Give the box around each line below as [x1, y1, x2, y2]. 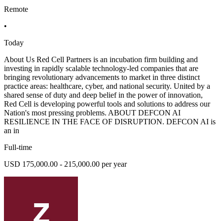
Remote [4, 5, 28, 14]
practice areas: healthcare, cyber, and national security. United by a [4, 82, 210, 91]
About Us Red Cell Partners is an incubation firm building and [4, 55, 198, 64]
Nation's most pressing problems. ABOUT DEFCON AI [4, 109, 181, 117]
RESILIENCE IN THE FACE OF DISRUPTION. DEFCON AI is [4, 117, 216, 126]
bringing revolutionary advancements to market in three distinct [4, 73, 200, 82]
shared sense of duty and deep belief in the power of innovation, [4, 91, 203, 100]
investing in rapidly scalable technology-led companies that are [4, 64, 198, 73]
